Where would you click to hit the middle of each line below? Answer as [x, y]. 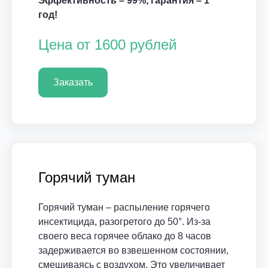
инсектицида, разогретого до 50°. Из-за [124, 222]
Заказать [73, 82]
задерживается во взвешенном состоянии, [133, 250]
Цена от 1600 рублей [107, 45]
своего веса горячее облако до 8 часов [125, 236]
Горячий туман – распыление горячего [124, 207]
